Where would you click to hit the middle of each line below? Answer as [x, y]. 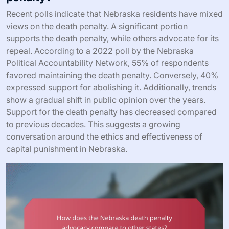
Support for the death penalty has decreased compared [111, 112]
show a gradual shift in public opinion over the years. [106, 100]
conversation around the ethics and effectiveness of [104, 137]
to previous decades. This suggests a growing [93, 124]
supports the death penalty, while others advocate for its [112, 39]
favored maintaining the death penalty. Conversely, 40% [112, 75]
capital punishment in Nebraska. [67, 149]
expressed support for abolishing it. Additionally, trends [111, 88]
